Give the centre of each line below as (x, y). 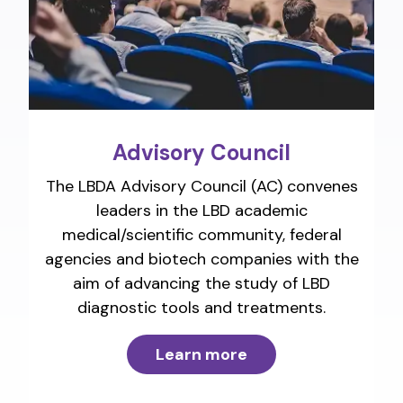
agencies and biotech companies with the (201, 260)
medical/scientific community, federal (201, 235)
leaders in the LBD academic (201, 211)
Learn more (201, 355)
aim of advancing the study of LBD (201, 284)
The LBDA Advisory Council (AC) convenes (201, 187)
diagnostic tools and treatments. (201, 308)
